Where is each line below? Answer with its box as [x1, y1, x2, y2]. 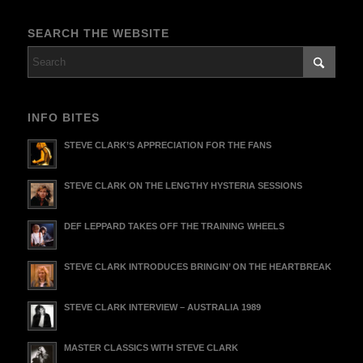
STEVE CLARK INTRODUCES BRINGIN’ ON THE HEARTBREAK [63, 262, 331, 272]
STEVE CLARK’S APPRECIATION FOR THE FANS [63, 140, 271, 151]
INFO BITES [27, 111, 100, 125]
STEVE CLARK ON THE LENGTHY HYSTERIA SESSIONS [63, 181, 302, 191]
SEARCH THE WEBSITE [27, 26, 169, 40]
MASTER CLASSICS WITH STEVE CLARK [63, 343, 238, 353]
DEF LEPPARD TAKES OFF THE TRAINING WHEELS [63, 221, 284, 232]
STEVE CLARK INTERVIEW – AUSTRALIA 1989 [63, 302, 261, 313]
